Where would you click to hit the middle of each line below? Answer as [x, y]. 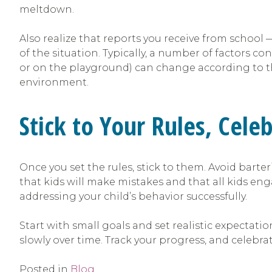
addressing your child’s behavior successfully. [133, 196]
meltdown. [47, 9]
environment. [54, 82]
